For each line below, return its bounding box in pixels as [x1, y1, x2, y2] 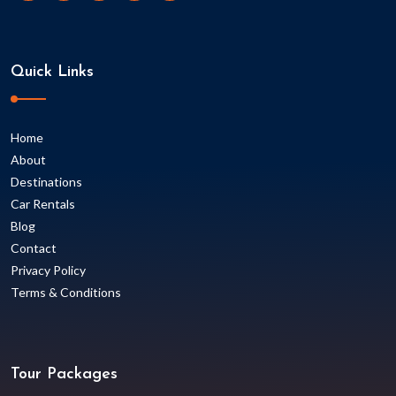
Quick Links [11, 64, 94, 81]
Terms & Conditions [11, 285, 121, 301]
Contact [11, 240, 57, 256]
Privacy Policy [11, 263, 86, 278]
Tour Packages [11, 366, 118, 384]
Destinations [11, 174, 82, 190]
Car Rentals [11, 196, 75, 212]
